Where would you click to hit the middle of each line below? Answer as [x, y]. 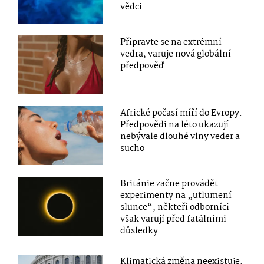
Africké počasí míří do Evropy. [181, 113]
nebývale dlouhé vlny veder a [180, 137]
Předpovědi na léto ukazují [175, 125]
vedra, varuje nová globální [176, 54]
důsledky [139, 231]
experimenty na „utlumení [176, 196]
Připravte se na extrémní [171, 42]
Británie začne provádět [169, 184]
